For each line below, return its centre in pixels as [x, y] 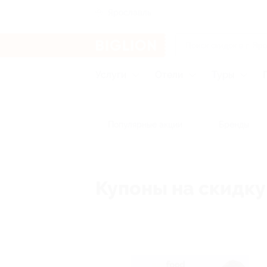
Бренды [234, 125]
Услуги [111, 75]
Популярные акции [145, 125]
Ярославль [130, 12]
